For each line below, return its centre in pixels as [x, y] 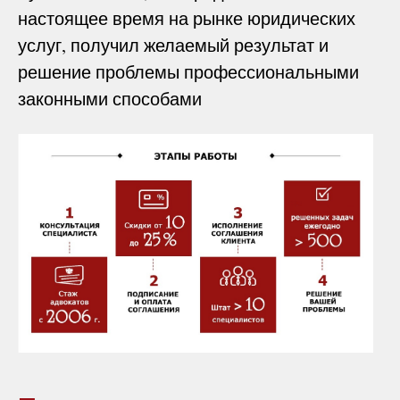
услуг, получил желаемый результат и [173, 45]
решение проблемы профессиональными [188, 71]
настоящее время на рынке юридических [187, 18]
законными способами [121, 98]
